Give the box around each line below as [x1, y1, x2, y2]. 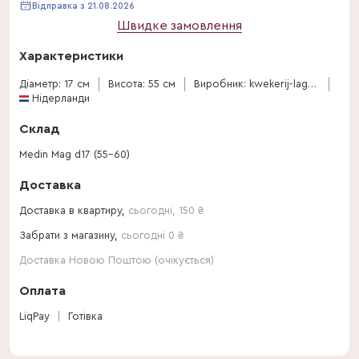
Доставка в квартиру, [19, 205, 128, 216]
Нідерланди [32, 93, 90, 103]
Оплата [19, 284, 66, 297]
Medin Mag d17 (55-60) [19, 149, 130, 159]
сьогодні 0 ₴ [121, 230, 184, 240]
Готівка [68, 311, 103, 321]
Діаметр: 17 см [19, 79, 90, 89]
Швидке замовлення [117, 19, 242, 32]
